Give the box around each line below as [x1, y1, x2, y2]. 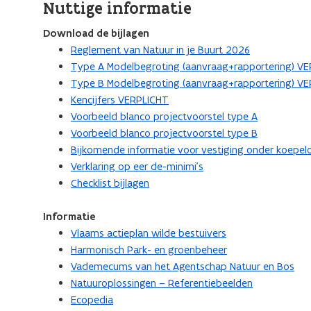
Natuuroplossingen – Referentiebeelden [71, 276, 253, 289]
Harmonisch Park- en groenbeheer [71, 243, 227, 256]
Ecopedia [71, 293, 113, 306]
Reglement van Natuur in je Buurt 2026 [71, 43, 250, 56]
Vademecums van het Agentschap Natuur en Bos [71, 260, 294, 273]
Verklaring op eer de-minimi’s [71, 160, 203, 173]
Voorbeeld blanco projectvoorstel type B [71, 126, 258, 140]
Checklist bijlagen [71, 176, 149, 190]
